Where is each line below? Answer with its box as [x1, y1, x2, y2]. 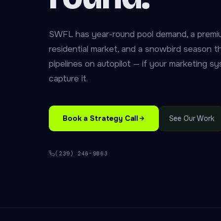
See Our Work [169, 113, 215, 123]
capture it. [49, 73, 88, 84]
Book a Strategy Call [63, 113, 139, 123]
